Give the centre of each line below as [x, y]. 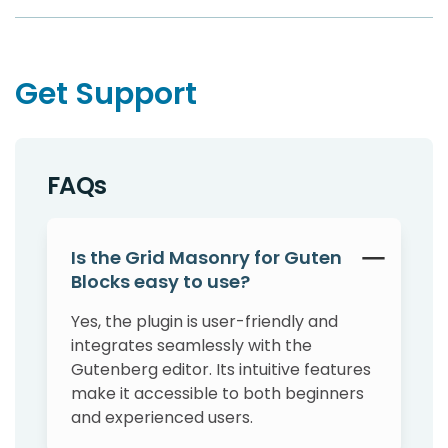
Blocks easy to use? [160, 282]
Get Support [106, 94]
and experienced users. [162, 418]
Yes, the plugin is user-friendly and [204, 322]
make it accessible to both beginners [217, 394]
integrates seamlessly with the [191, 346]
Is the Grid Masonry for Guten [206, 258]
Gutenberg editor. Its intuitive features [221, 370]
